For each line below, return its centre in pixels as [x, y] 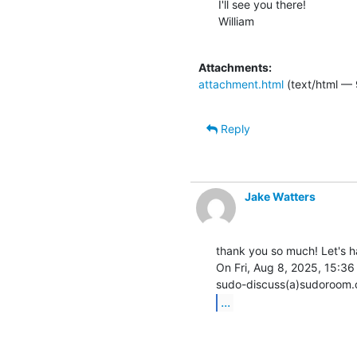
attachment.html [241, 84]
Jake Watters [280, 196]
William [236, 21]
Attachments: [235, 67]
